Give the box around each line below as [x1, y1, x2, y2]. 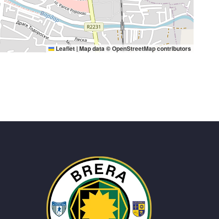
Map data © [78, 44, 112, 53]
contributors [155, 44, 191, 53]
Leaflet [54, 44, 75, 53]
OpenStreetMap [112, 44, 155, 53]
